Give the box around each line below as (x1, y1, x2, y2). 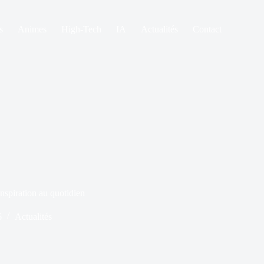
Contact (192, 24, 222, 34)
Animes (17, 24, 47, 34)
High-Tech (61, 24, 101, 34)
